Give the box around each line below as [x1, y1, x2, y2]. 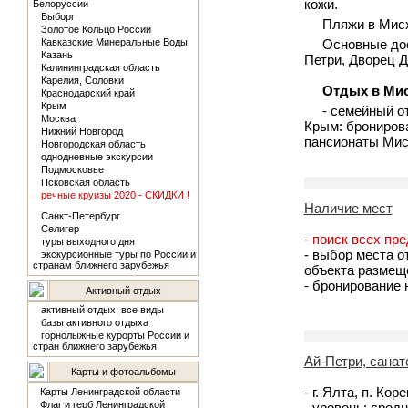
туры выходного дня [40, 236, 135, 247]
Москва [40, 113, 76, 124]
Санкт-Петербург [40, 210, 120, 221]
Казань [40, 49, 73, 60]
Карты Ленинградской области [39, 386, 180, 397]
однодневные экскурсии [40, 151, 153, 162]
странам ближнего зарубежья [32, 260, 169, 270]
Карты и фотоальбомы [71, 366, 176, 377]
